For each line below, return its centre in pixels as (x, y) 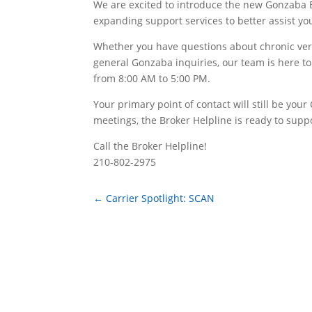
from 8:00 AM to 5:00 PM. (152, 78)
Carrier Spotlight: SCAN (161, 198)
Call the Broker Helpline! (150, 146)
